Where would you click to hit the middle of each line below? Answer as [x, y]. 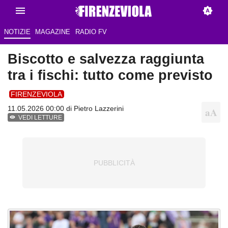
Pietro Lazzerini [99, 109]
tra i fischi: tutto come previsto [110, 75]
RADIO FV [91, 32]
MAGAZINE [53, 32]
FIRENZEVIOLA [37, 94]
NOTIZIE [17, 32]
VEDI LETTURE [40, 118]
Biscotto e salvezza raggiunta [106, 59]
